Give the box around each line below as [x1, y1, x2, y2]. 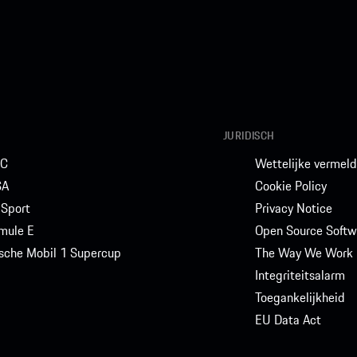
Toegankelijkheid [254, 288, 345, 308]
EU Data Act [254, 310, 321, 330]
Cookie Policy [254, 176, 327, 196]
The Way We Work [254, 243, 353, 263]
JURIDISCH [222, 127, 275, 144]
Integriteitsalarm [254, 265, 345, 285]
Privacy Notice [254, 198, 332, 218]
